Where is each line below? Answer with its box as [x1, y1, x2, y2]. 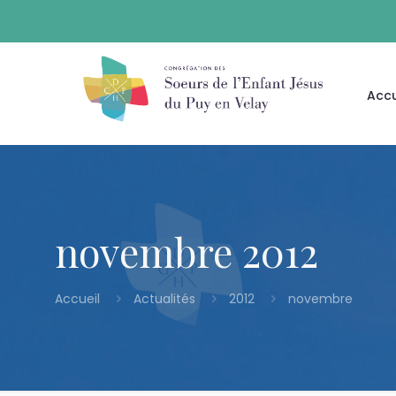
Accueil [55, 290, 103, 308]
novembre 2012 [55, 225, 318, 278]
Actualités [133, 290, 195, 308]
